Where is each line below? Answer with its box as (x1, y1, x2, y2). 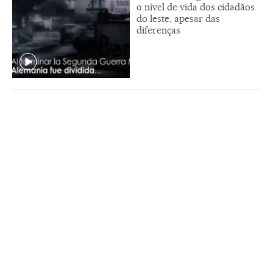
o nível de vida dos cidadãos (136, 1, 255, 13)
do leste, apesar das (136, 13, 220, 25)
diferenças (136, 24, 180, 37)
